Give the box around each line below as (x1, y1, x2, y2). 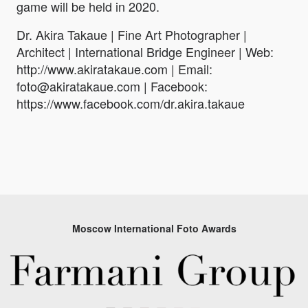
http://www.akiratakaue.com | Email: (16, 59, 212, 78)
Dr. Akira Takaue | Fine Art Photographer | (16, 25, 247, 43)
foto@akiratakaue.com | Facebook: (16, 76, 208, 95)
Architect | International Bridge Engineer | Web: (16, 42, 274, 60)
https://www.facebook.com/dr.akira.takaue (16, 93, 245, 112)
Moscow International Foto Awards (71, 221, 236, 235)
